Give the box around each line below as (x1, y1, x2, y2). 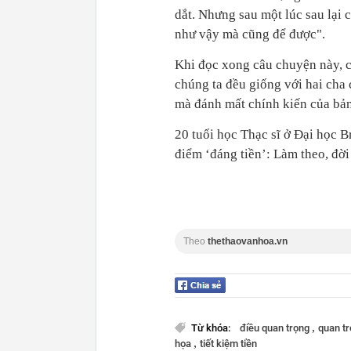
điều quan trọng (240, 322, 312, 335)
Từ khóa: (191, 322, 233, 335)
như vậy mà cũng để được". (175, 27, 325, 42)
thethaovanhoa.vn (208, 236, 288, 248)
